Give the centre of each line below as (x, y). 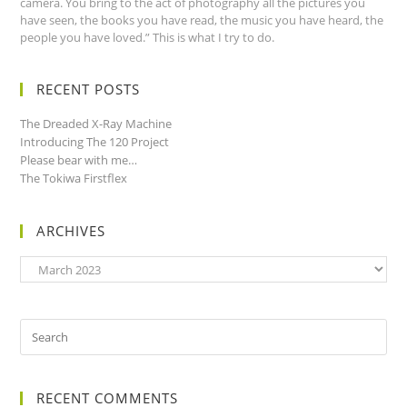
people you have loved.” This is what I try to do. (148, 37)
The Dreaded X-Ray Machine (96, 123)
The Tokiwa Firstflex (74, 178)
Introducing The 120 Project (95, 141)
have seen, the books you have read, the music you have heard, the (202, 20)
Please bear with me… (79, 159)
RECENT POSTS (89, 89)
